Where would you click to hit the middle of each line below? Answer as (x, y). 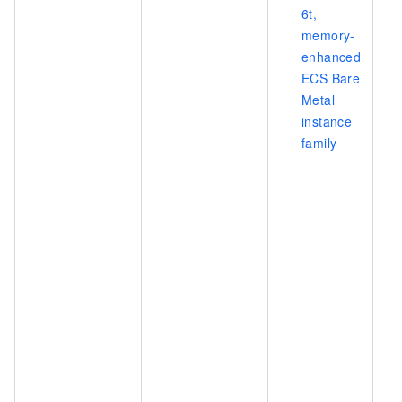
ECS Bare (331, 78)
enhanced (332, 56)
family (319, 142)
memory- (328, 35)
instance (327, 121)
